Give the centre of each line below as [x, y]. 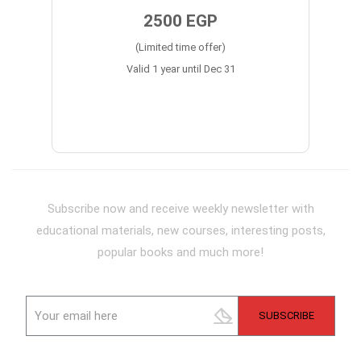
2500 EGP [180, 21]
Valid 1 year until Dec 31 [180, 69]
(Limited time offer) [180, 47]
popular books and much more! [180, 252]
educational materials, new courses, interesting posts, [180, 230]
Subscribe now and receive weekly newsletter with [180, 209]
